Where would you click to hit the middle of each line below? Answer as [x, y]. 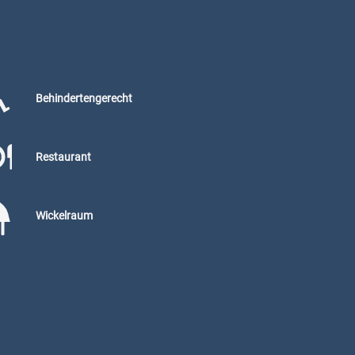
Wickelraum [65, 215]
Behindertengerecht [84, 98]
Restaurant [64, 157]
